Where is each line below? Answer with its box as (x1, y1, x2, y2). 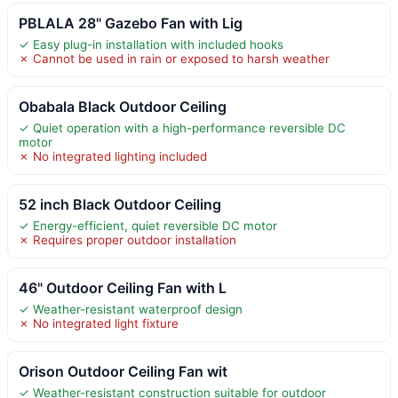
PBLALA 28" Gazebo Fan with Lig (19, 13, 243, 32)
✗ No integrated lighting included (19, 148, 207, 163)
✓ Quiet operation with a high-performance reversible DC (19, 120, 346, 135)
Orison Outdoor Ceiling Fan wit (19, 362, 227, 380)
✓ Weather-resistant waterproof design (19, 301, 243, 316)
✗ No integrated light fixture (19, 315, 179, 330)
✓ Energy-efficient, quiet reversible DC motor (19, 218, 277, 233)
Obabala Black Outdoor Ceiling (19, 97, 227, 115)
